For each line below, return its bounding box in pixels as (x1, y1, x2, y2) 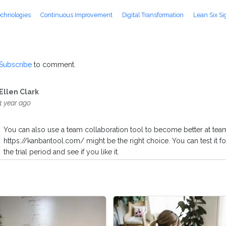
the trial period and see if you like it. (4, 148, 120, 156)
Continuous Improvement (40, 11, 114, 19)
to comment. (32, 61, 76, 69)
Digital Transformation (122, 11, 185, 19)
